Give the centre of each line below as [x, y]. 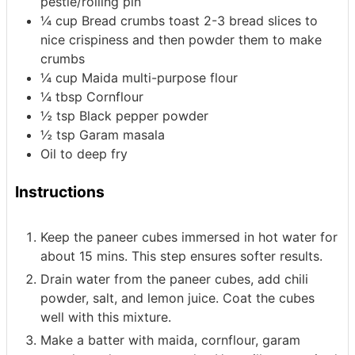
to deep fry [94, 154]
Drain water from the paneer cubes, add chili [174, 279]
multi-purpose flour [180, 78]
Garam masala [122, 135]
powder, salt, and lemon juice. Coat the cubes [177, 298]
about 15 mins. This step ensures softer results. [181, 256]
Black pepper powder [144, 116]
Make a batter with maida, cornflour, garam [170, 340]
